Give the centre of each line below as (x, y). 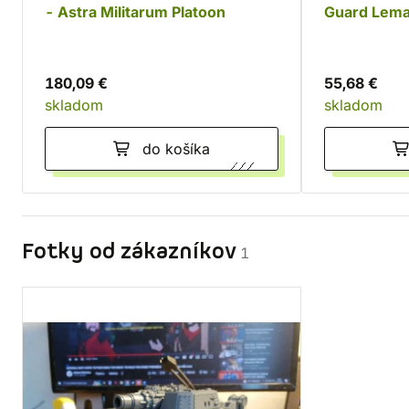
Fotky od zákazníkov (129, 252)
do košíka (176, 149)
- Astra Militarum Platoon (135, 12)
